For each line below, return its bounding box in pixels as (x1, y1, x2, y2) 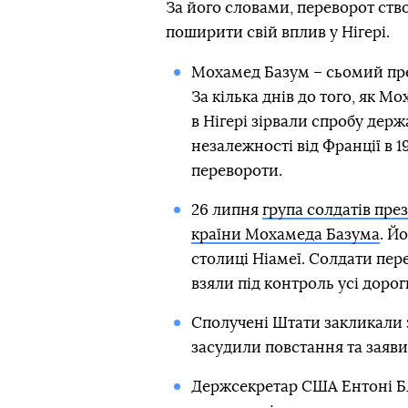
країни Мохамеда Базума (190, 226, 380, 242)
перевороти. (190, 162, 282, 178)
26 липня (190, 201, 262, 218)
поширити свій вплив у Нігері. (166, 24, 390, 40)
